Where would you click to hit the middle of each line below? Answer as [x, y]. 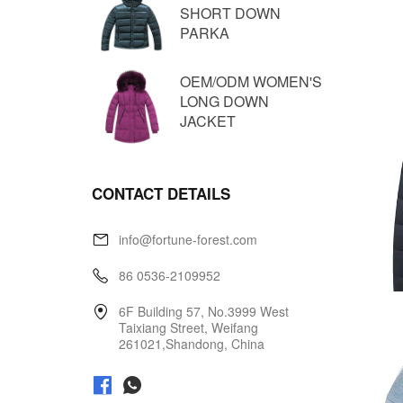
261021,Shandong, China [192, 344]
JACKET [208, 121]
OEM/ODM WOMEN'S [251, 81]
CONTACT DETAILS [161, 193]
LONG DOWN [224, 101]
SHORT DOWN [230, 13]
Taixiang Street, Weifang [188, 327]
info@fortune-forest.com [188, 239]
